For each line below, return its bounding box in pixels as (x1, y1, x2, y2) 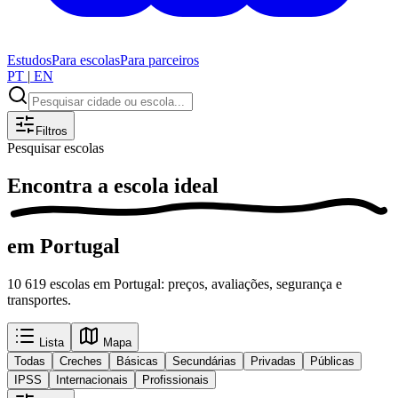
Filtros (36, 124, 68, 138)
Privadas (251, 354, 296, 369)
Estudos (7, 52, 52, 68)
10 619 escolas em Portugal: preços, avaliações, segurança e (7, 276, 342, 292)
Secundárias (172, 354, 236, 369)
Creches (60, 354, 102, 369)
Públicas (310, 354, 354, 369)
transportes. (7, 292, 71, 308)
